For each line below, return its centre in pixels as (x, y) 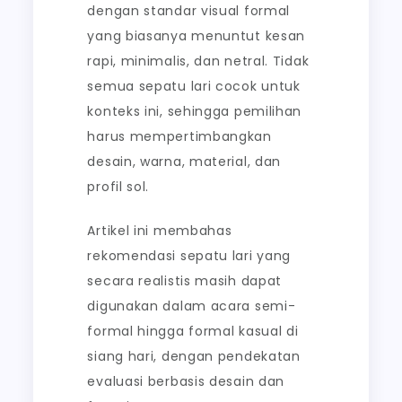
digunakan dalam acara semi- (192, 306)
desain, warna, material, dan (184, 162)
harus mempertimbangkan (179, 136)
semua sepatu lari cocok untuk (194, 86)
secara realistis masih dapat (185, 281)
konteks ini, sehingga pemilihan (195, 111)
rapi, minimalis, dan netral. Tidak (198, 61)
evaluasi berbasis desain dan (186, 381)
